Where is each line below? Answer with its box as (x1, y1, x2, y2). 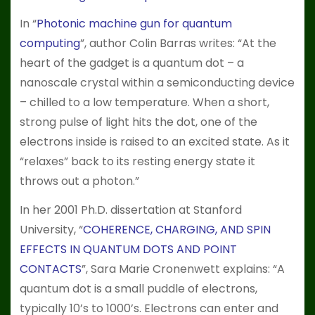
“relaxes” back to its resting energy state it (19, 153, 255, 170)
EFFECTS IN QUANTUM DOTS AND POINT (19, 241, 237, 258)
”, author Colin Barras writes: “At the (79, 35, 276, 52)
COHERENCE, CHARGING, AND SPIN (82, 221, 271, 238)
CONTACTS (19, 261, 82, 278)
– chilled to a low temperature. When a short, (19, 94, 269, 111)
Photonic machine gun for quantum (36, 15, 232, 32)
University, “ (19, 221, 83, 238)
